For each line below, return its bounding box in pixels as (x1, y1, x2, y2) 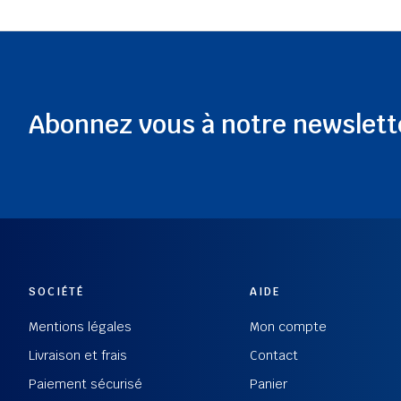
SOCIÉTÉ (29, 285, 84, 299)
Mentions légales (29, 319, 132, 335)
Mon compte (250, 319, 328, 335)
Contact (250, 347, 299, 363)
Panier (250, 376, 288, 392)
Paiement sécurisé (29, 376, 142, 392)
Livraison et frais (29, 347, 127, 363)
